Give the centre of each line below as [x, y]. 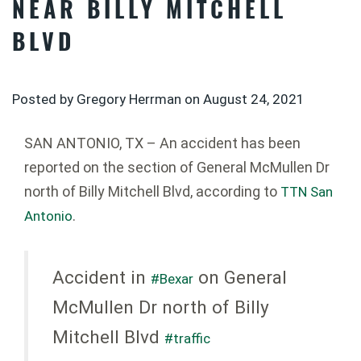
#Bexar [172, 279]
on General [240, 278]
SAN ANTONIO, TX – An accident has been [162, 143]
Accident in [102, 278]
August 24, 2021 [254, 100]
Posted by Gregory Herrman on [108, 100]
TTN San [305, 192]
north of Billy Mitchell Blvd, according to [151, 192]
